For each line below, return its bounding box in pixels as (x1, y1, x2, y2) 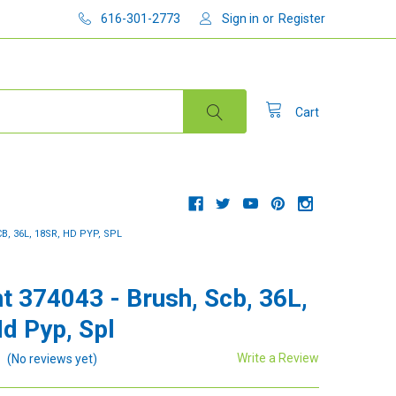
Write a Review (237, 350, 320, 365)
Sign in (222, 11, 260, 26)
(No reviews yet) (7, 351, 98, 366)
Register (278, 11, 326, 26)
